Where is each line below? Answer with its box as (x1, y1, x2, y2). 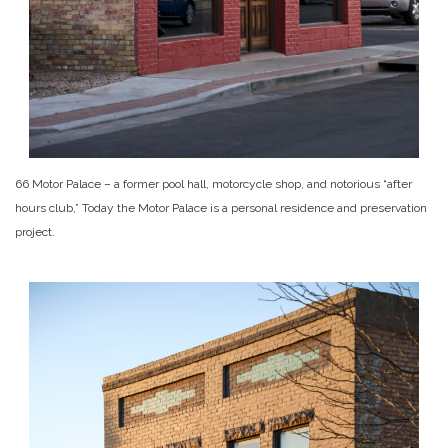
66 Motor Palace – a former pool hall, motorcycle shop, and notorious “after (15, 177, 412, 192)
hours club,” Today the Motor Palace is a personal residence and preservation (15, 201, 427, 216)
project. (15, 225, 55, 240)
